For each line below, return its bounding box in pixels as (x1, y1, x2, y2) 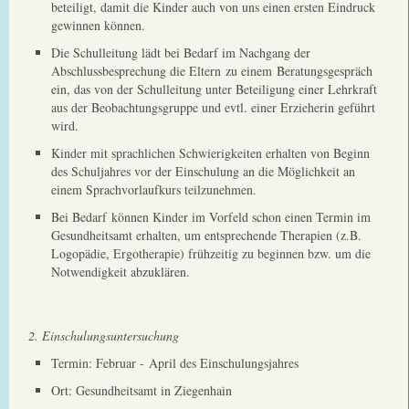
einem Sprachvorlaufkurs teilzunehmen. (51, 181, 257, 198)
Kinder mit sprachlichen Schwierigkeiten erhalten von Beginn (51, 144, 370, 162)
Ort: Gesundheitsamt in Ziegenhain (51, 382, 232, 399)
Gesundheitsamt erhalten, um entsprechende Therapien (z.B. (51, 226, 362, 244)
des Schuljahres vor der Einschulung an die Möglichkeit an (51, 163, 355, 180)
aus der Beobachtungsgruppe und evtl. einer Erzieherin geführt (51, 99, 375, 116)
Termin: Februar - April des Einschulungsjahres (51, 354, 299, 372)
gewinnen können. (51, 16, 145, 34)
